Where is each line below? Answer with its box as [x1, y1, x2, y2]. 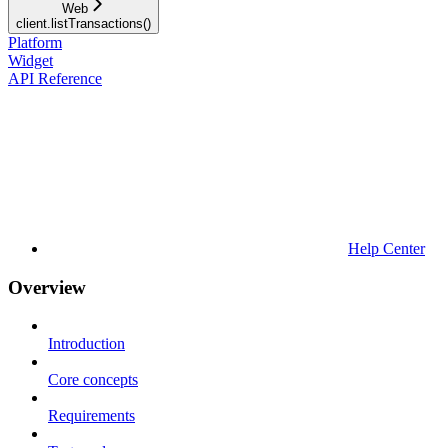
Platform [8, 33, 62, 51]
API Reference [8, 69, 102, 87]
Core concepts [48, 371, 138, 389]
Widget [8, 51, 53, 69]
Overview [8, 276, 86, 298]
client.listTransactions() [16, 15, 151, 31]
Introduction [48, 335, 125, 353]
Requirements [48, 407, 135, 425]
